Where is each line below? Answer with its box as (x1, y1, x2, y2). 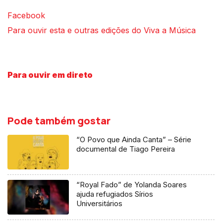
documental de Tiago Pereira (76, 144, 175, 154)
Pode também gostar (7, 114, 111, 128)
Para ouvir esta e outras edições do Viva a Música (7, 25, 198, 36)
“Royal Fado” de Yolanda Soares (76, 180, 187, 190)
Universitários (76, 199, 123, 209)
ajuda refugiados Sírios (76, 189, 154, 199)
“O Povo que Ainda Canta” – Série (76, 135, 192, 145)
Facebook (7, 10, 45, 21)
